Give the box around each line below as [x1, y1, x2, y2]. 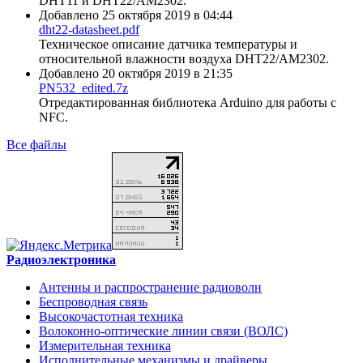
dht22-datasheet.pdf [39, 23, 139, 37]
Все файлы [6, 138, 66, 152]
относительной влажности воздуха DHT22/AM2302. [39, 52, 329, 66]
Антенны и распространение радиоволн [39, 280, 262, 295]
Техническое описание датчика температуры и [39, 37, 297, 52]
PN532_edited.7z [39, 81, 128, 96]
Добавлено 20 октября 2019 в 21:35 [39, 66, 233, 81]
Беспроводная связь [39, 295, 147, 310]
